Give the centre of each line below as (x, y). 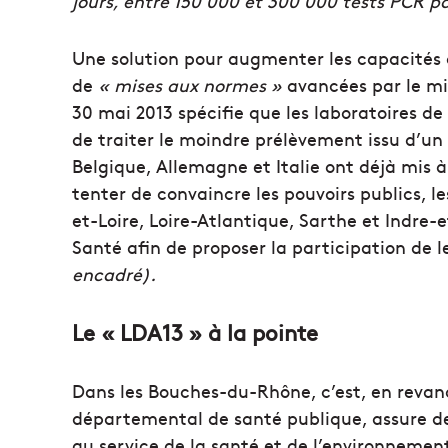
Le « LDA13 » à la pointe (195, 331)
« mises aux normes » (190, 84)
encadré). (114, 273)
